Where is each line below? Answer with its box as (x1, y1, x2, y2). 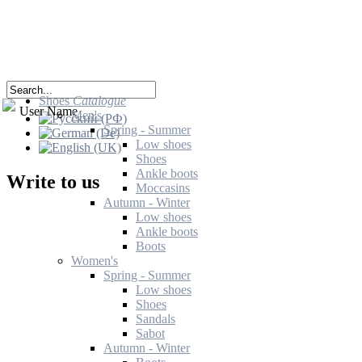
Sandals (136, 312, 175, 326)
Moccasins (136, 181, 190, 195)
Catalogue (73, 94, 126, 107)
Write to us (6, 170, 99, 192)
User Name (19, 104, 78, 118)
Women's (71, 254, 118, 267)
